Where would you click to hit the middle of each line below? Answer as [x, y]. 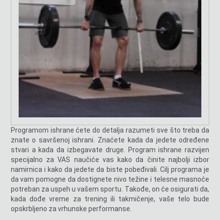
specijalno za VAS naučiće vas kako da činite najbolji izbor [110, 159]
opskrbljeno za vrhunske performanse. [71, 208]
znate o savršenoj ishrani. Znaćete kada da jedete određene [110, 140]
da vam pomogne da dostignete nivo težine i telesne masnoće [110, 179]
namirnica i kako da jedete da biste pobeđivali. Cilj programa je [110, 169]
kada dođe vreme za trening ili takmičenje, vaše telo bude [110, 199]
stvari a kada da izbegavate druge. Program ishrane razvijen [110, 150]
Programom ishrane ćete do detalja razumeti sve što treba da [110, 130]
